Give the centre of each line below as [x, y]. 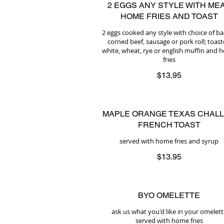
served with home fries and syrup [169, 141]
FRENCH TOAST [169, 125]
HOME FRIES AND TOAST [169, 16]
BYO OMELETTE [169, 195]
